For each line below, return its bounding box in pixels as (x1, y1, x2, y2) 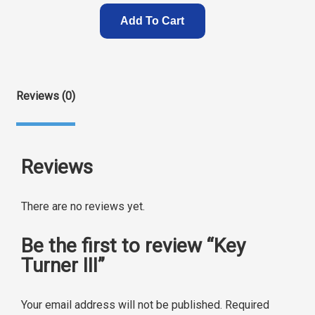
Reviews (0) (16, 89, 75, 103)
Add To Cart (120, 15, 184, 27)
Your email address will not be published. (21, 298, 222, 312)
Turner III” (21, 254, 105, 278)
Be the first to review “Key (21, 234, 245, 258)
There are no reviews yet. (21, 200, 145, 214)
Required (225, 298, 269, 312)
